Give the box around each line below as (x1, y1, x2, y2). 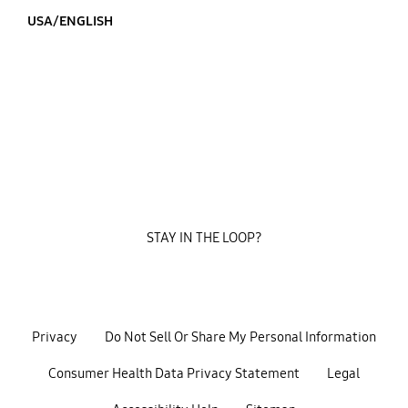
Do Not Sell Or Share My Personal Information (104, 328, 376, 345)
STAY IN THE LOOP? (147, 229, 261, 247)
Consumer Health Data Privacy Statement (48, 364, 300, 382)
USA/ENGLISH (26, 12, 113, 29)
